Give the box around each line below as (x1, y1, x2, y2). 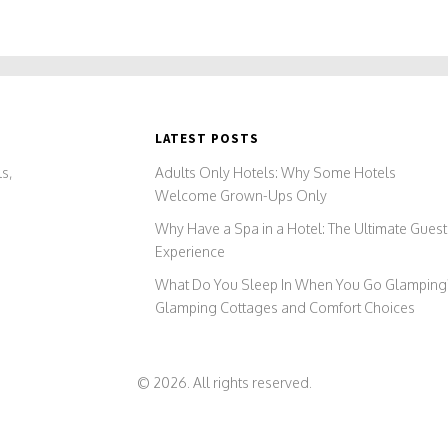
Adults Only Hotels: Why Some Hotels (155, 163, 397, 181)
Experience (155, 242, 226, 260)
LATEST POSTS (155, 129, 260, 147)
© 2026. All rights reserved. (136, 373, 312, 391)
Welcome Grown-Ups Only (155, 186, 328, 204)
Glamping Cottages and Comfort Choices (155, 298, 416, 316)
